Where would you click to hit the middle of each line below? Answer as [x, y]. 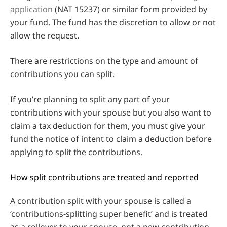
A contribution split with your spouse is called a [101, 200]
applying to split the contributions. [76, 152]
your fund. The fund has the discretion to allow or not [113, 22]
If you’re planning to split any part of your [90, 99]
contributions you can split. [62, 74]
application [31, 9]
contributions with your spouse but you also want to [111, 112]
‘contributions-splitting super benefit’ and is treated [109, 214]
